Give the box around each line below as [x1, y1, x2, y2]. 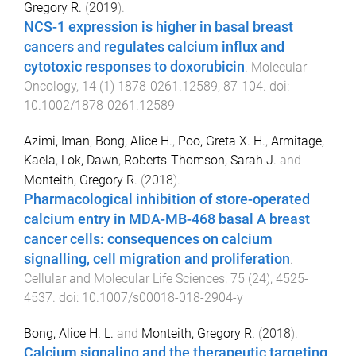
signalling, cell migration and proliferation [24, 250, 290, 267]
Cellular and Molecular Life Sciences [24, 270, 225, 286]
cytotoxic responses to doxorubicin [24, 58, 245, 75]
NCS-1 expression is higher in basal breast [24, 18, 293, 35]
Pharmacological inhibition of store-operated [24, 191, 310, 207]
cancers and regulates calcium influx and [24, 38, 284, 55]
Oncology [24, 78, 76, 94]
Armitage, [271, 133, 324, 149]
